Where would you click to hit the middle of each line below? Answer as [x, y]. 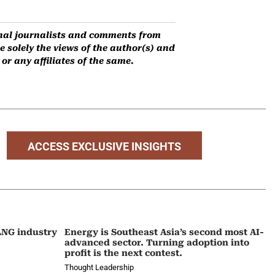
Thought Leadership [99, 268]
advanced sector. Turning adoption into [157, 243]
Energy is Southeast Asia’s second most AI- [164, 232]
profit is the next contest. [123, 253]
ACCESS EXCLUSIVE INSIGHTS [105, 146]
